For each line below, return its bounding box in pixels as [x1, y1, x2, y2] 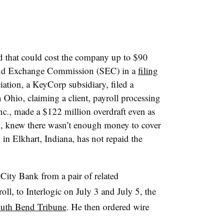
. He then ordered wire [66, 201, 149, 213]
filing [138, 64, 158, 77]
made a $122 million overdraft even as [11, 105, 155, 117]
